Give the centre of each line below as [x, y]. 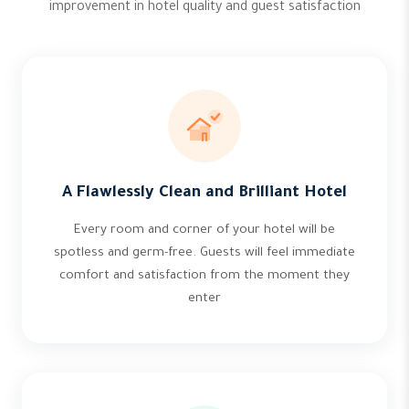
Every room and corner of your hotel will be [204, 231]
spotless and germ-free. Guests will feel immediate [204, 253]
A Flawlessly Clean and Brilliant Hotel [204, 194]
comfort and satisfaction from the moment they [204, 276]
